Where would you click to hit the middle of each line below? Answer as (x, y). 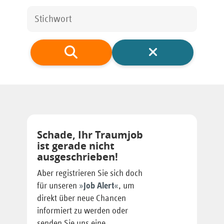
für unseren (58, 186)
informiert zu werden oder (82, 211)
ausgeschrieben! (77, 157)
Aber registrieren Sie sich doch (90, 174)
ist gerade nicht (76, 146)
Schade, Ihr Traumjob (90, 135)
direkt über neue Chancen (81, 199)
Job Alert (99, 186)
